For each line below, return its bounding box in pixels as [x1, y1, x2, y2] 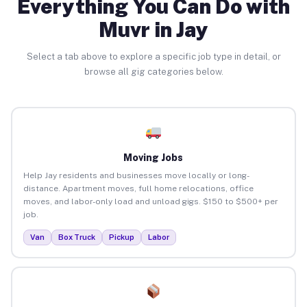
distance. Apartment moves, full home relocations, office [23, 183, 254, 193]
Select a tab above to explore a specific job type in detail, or [26, 51, 281, 62]
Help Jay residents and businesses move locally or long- [23, 170, 249, 180]
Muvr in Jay [99, 17, 208, 42]
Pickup [108, 232, 134, 241]
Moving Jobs [123, 151, 184, 163]
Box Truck [58, 232, 95, 241]
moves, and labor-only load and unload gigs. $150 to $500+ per [23, 196, 278, 206]
